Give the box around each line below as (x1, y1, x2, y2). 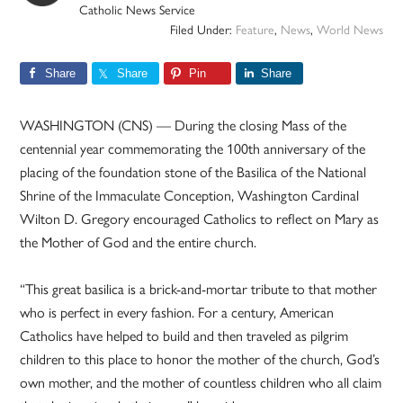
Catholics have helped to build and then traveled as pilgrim (20, 327, 349, 345)
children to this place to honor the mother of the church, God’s (20, 351, 381, 369)
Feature (235, 22, 274, 39)
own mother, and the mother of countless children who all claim (20, 374, 382, 392)
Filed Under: (169, 22, 236, 39)
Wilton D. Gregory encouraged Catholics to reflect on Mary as (20, 210, 380, 228)
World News (316, 22, 383, 39)
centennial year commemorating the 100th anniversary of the (20, 140, 366, 158)
